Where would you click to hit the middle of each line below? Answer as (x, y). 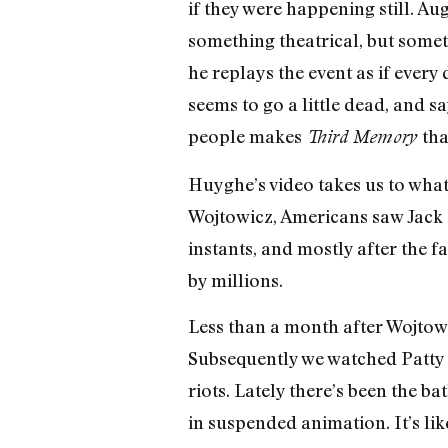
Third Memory (363, 137)
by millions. (235, 279)
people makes (246, 136)
